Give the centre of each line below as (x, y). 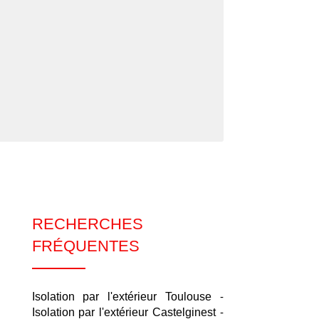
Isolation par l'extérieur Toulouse (121, 297)
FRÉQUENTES (85, 246)
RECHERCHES (87, 224)
